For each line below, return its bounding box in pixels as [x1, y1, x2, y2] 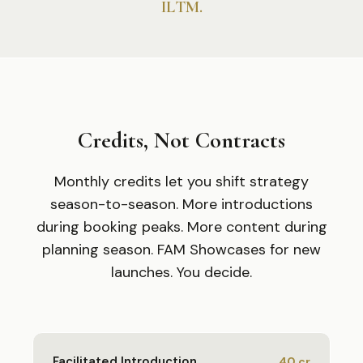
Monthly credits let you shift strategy [54, 172, 309, 191]
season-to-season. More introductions [50, 194, 313, 214]
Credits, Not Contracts [78, 126, 285, 154]
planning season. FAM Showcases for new [42, 240, 321, 259]
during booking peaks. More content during [36, 217, 327, 237]
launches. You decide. [111, 263, 252, 282]
